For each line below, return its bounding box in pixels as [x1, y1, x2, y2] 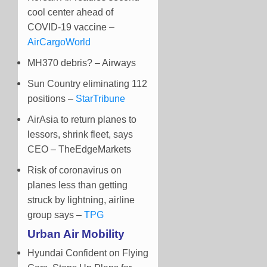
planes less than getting [27, 180, 128, 191]
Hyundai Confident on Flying [27, 248, 148, 259]
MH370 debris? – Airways [27, 58, 136, 69]
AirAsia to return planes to [27, 114, 136, 125]
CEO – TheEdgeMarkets [27, 144, 131, 155]
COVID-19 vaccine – [27, 22, 114, 33]
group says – [27, 210, 84, 221]
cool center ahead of [27, 7, 113, 18]
